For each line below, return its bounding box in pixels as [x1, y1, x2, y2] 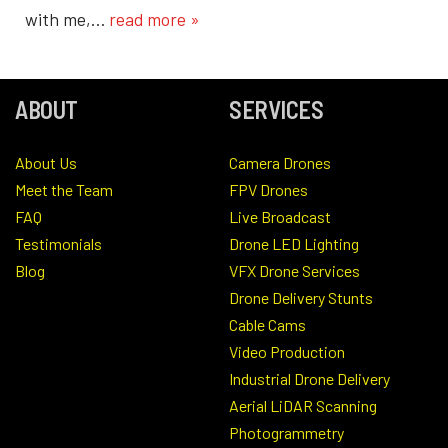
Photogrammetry [229, 422, 344, 442]
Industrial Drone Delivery [229, 368, 390, 388]
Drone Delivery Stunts [229, 287, 373, 307]
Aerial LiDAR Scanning [229, 395, 377, 415]
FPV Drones [229, 179, 308, 199]
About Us [15, 152, 77, 172]
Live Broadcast [229, 206, 331, 226]
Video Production [229, 341, 345, 361]
